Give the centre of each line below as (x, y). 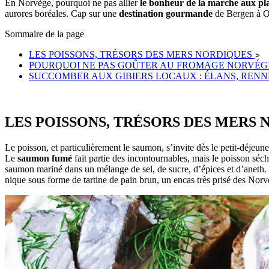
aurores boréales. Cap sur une (62, 13)
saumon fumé (45, 158)
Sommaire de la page (44, 34)
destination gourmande (167, 13)
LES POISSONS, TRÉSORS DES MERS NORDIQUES (142, 54)
